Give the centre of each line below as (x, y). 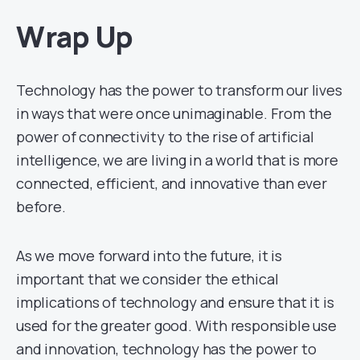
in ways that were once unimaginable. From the (174, 114)
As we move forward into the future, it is (149, 256)
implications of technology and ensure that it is (175, 303)
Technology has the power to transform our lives (179, 90)
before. (41, 207)
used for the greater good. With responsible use (176, 326)
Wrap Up (75, 37)
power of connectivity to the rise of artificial (165, 137)
